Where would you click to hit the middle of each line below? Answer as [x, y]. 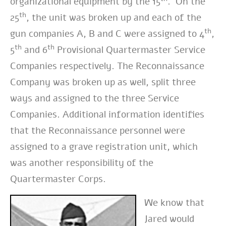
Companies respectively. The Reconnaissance [107, 66]
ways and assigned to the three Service [95, 99]
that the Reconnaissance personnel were [98, 131]
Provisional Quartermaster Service [130, 50]
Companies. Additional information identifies [107, 115]
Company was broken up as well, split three [103, 82]
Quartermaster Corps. [58, 179]
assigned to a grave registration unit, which [104, 147]
